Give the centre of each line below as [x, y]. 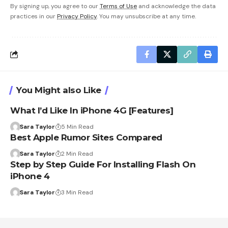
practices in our [34, 16]
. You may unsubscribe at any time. [146, 16]
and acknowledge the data [176, 6]
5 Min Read [77, 126]
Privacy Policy [77, 16]
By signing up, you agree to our [55, 6]
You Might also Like [59, 90]
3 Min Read [77, 192]
